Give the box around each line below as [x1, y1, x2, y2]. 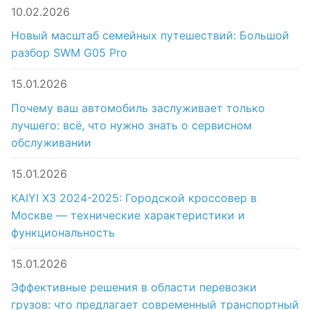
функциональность [11, 225, 115, 239]
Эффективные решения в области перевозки [11, 280, 257, 295]
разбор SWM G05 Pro [11, 46, 127, 60]
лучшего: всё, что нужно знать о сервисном [11, 118, 252, 132]
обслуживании [11, 135, 91, 149]
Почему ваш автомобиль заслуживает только [11, 100, 265, 115]
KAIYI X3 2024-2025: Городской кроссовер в [11, 190, 257, 205]
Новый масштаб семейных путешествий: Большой [11, 28, 289, 43]
